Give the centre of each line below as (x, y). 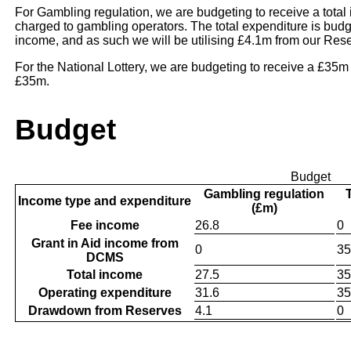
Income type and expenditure (105, 201)
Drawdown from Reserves (105, 311)
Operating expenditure (105, 293)
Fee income (105, 226)
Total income (105, 275)
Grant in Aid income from (105, 244)
